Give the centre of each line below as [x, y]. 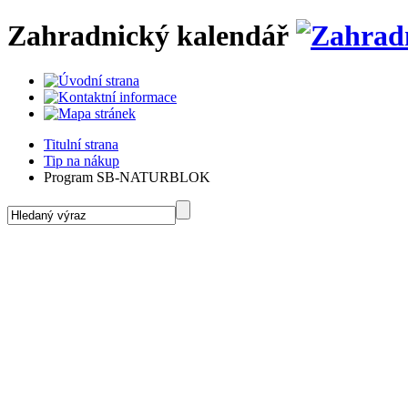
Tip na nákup [82, 160]
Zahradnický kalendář [148, 36]
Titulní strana [81, 144]
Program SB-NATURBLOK [127, 177]
